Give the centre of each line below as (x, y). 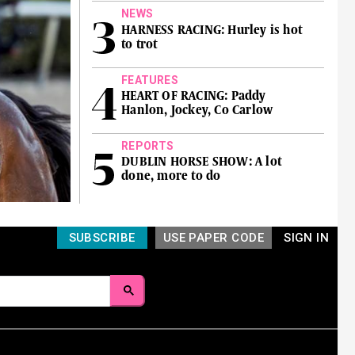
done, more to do (171, 176)
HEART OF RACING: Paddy (194, 95)
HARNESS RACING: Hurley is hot (212, 30)
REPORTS (148, 145)
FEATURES (150, 80)
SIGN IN (307, 237)
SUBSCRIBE (102, 237)
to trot (139, 44)
